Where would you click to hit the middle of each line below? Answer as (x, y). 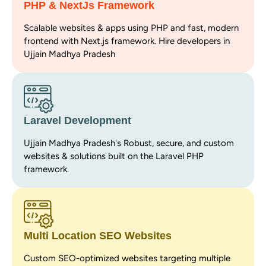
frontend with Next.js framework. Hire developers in (127, 41)
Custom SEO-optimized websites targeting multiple (127, 258)
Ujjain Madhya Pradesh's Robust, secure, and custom (129, 143)
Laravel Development (77, 120)
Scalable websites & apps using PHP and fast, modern (131, 28)
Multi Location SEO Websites (98, 235)
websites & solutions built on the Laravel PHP (114, 156)
